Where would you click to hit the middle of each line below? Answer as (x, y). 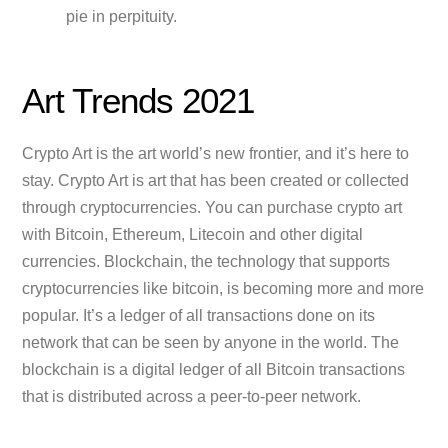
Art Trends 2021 (138, 100)
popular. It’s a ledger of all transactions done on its (199, 316)
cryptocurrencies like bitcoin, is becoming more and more (223, 289)
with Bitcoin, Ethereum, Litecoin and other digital (193, 235)
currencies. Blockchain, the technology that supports (206, 262)
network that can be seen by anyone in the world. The (211, 343)
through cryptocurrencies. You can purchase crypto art (212, 208)
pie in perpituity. (123, 17)
